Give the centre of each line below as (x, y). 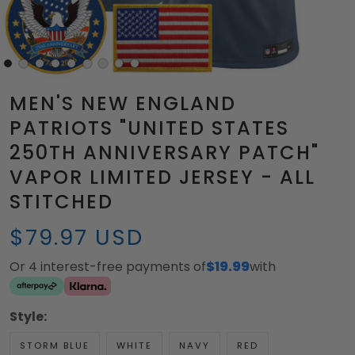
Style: (28, 317)
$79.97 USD (76, 238)
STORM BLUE (55, 346)
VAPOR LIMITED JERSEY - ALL (162, 177)
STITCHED (61, 202)
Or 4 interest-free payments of (108, 267)
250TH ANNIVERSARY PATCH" (164, 153)
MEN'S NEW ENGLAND (123, 104)
